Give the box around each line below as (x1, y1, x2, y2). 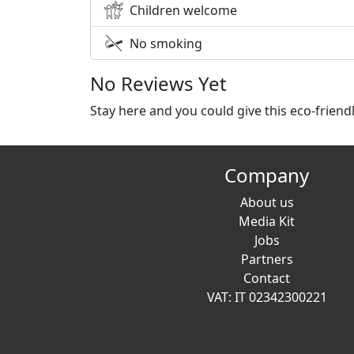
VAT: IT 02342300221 (206, 288, 327, 307)
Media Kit (239, 213, 296, 231)
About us (239, 194, 294, 212)
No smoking (130, 34, 202, 52)
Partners (240, 250, 293, 269)
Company (224, 162, 310, 189)
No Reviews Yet (90, 70, 227, 97)
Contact (243, 269, 291, 288)
